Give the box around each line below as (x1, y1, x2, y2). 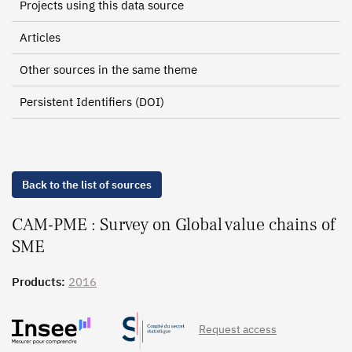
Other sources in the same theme (20, 62, 197, 77)
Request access (199, 322, 277, 336)
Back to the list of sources (22, 178, 152, 192)
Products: (12, 274, 68, 289)
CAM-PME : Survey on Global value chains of (12, 214, 335, 236)
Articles (20, 30, 60, 45)
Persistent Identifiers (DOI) (20, 94, 164, 109)
